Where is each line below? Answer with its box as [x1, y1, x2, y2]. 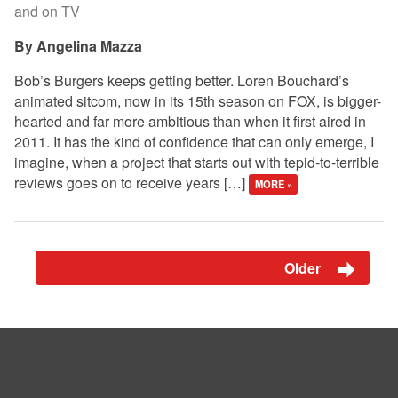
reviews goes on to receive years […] [14, 172, 249, 194]
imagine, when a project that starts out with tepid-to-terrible [14, 152, 379, 173]
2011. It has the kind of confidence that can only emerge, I [14, 131, 374, 153]
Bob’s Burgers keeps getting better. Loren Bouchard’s [14, 70, 349, 92]
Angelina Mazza [36, 36, 142, 57]
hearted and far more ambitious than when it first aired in [14, 111, 366, 132]
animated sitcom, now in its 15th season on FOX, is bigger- [14, 91, 381, 112]
